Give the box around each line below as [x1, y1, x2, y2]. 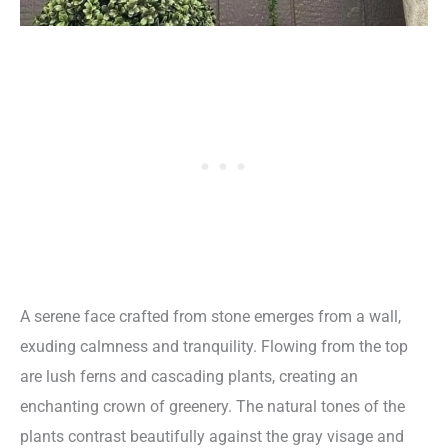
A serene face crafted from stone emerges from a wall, [20, 307, 401, 327]
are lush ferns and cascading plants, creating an [20, 367, 358, 387]
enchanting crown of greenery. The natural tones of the [20, 397, 405, 417]
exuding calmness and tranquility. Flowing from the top [20, 337, 408, 357]
